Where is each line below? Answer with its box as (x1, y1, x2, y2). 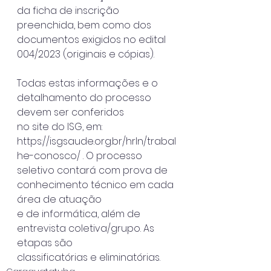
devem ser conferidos (17, 105, 124, 119)
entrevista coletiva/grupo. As (17, 221, 157, 235)
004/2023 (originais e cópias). (17, 47, 154, 61)
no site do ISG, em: (17, 119, 105, 134)
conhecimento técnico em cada (17, 177, 176, 192)
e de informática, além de (17, 206, 143, 221)
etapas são (17, 235, 73, 250)
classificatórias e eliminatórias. (17, 250, 160, 264)
